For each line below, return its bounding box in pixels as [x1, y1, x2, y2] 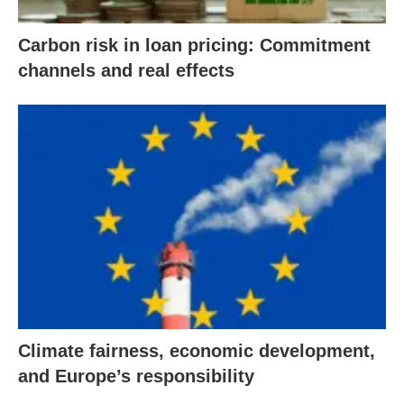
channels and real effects [18, 60, 234, 81]
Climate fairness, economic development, [18, 340, 375, 361]
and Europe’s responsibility [18, 365, 254, 386]
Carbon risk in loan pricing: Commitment [18, 35, 371, 56]
